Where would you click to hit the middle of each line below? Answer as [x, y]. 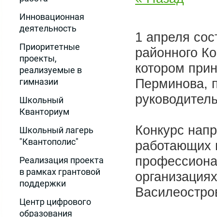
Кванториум [44, 112]
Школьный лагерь [56, 130]
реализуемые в [51, 70]
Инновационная [52, 17]
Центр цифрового [55, 202]
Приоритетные [50, 47]
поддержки [43, 183]
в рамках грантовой [60, 172]
